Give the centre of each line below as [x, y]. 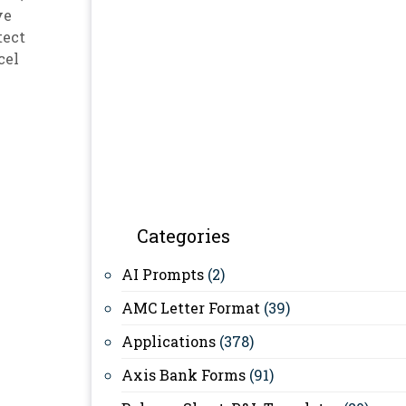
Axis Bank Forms [184, 375]
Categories [184, 236]
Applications [169, 341]
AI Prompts [163, 274]
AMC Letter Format [191, 308]
